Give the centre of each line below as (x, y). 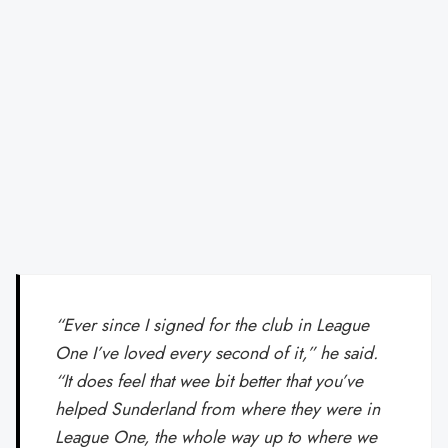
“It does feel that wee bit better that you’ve (209, 380)
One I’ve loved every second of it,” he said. (217, 352)
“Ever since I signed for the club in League (212, 324)
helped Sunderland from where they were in (218, 408)
